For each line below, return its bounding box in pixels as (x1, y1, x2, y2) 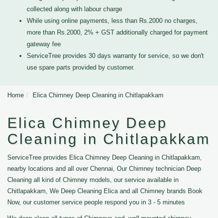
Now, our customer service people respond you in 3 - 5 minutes (7, 199, 185, 206)
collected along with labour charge (27, 5, 122, 13)
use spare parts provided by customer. (27, 64, 135, 71)
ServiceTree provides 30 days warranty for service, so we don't (27, 52, 204, 59)
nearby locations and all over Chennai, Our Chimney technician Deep (7, 165, 201, 172)
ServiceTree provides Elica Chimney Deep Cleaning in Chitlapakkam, (7, 154, 202, 161)
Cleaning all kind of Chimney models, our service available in (7, 176, 179, 183)
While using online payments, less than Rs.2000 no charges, (27, 17, 198, 24)
